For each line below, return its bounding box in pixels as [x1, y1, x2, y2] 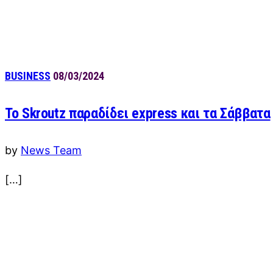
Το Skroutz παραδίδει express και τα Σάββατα [5, 104, 271, 122]
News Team [21, 143, 82, 157]
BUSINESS [5, 69, 51, 82]
